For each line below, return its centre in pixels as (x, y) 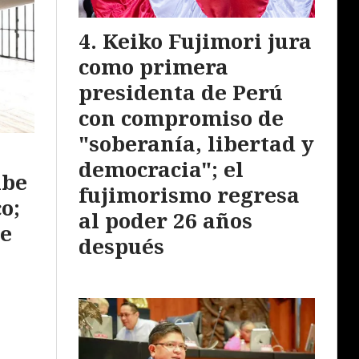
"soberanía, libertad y (196, 144)
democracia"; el (161, 169)
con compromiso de (181, 118)
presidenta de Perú (181, 93)
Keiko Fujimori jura (207, 41)
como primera (153, 67)
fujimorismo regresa (189, 195)
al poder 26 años (165, 221)
